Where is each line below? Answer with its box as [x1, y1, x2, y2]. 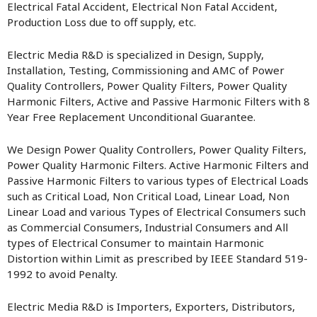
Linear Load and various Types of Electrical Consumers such [7, 204, 306, 219]
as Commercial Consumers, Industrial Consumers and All [7, 220, 288, 234]
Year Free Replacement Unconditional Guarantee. [7, 110, 255, 124]
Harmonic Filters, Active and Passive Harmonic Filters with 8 [7, 94, 310, 108]
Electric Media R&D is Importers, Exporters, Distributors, [7, 299, 295, 313]
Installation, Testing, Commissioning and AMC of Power [7, 63, 284, 77]
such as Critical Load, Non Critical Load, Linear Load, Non [7, 189, 289, 203]
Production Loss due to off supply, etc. [7, 15, 196, 29]
